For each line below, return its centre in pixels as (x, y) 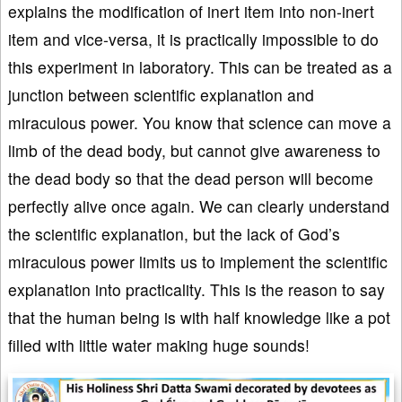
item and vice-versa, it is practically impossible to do (193, 39)
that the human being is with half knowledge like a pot (199, 317)
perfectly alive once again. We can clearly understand (199, 205)
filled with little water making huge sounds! (159, 345)
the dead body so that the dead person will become (191, 178)
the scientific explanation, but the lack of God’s (174, 233)
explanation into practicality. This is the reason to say (197, 289)
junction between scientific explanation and (161, 94)
